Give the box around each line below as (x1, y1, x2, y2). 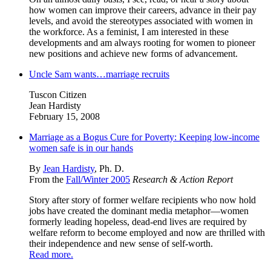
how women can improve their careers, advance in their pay (29, 4, 256, 15)
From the (29, 174, 66, 184)
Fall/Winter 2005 (66, 174, 130, 184)
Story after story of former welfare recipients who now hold (29, 194, 256, 205)
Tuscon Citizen (29, 89, 87, 100)
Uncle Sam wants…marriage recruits (29, 68, 169, 79)
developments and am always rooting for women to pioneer (29, 37, 255, 48)
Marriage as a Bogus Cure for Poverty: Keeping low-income (29, 131, 260, 142)
